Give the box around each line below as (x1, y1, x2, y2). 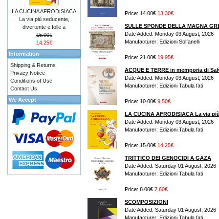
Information (9, 51, 39, 57)
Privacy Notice (10, 70, 45, 76)
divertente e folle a (22, 24, 66, 30)
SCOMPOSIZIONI (125, 199, 168, 205)
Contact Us (10, 86, 37, 91)
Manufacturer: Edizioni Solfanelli (125, 39, 199, 45)
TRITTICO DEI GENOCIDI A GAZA (125, 155, 211, 161)
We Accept (9, 97, 36, 103)
